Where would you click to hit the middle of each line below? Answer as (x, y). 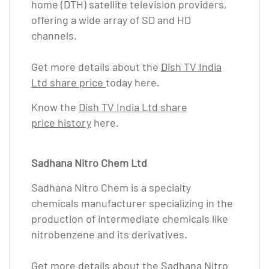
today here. (133, 82)
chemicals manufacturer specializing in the (132, 203)
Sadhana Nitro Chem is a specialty (111, 187)
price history (61, 122)
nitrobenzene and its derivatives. (110, 234)
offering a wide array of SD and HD (111, 20)
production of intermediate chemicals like (130, 219)
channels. (54, 35)
